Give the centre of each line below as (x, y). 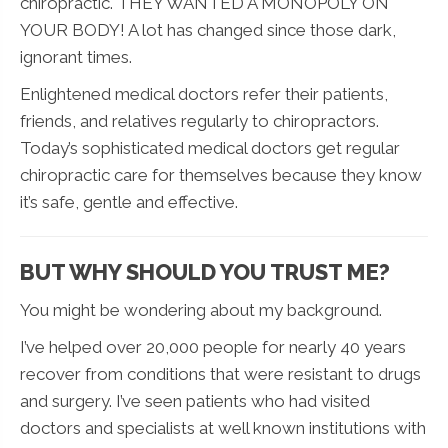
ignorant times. (76, 56)
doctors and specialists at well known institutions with (223, 427)
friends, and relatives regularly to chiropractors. (199, 120)
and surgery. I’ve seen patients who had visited (195, 400)
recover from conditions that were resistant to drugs (220, 373)
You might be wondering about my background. (201, 309)
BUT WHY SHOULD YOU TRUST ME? (205, 271)
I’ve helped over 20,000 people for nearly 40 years (213, 346)
